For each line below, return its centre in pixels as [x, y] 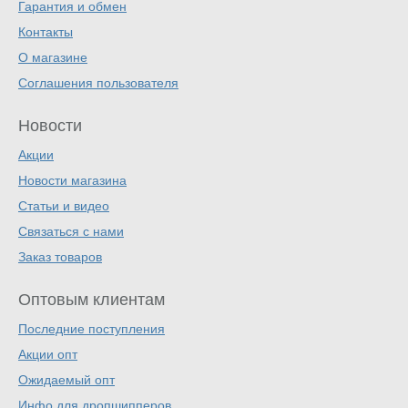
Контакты [46, 32]
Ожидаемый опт [66, 380]
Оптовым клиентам [92, 300]
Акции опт [48, 355]
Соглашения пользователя [98, 83]
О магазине [53, 58]
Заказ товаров [60, 257]
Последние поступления [92, 329]
